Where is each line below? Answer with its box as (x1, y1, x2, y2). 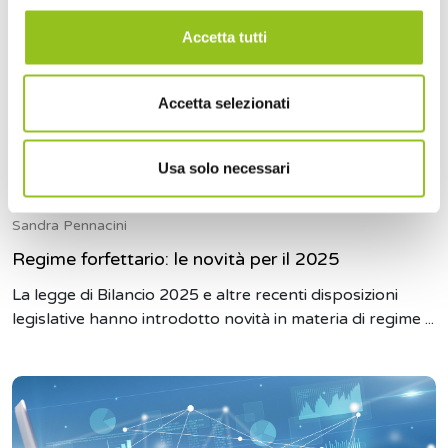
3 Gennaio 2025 (12, 196, 119, 213)
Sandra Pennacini (12, 217, 127, 234)
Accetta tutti (181, 28, 267, 46)
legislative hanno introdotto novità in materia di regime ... (12, 309, 434, 329)
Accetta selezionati (158, 94, 290, 111)
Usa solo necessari (158, 159, 290, 177)
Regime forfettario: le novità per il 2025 (12, 248, 339, 270)
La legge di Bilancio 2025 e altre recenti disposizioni (12, 285, 398, 305)
